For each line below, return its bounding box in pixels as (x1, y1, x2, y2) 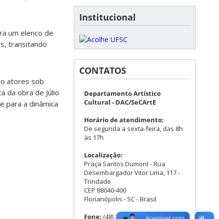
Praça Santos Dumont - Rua (84, 159, 165, 168)
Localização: (84, 150, 123, 159)
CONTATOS (79, 64, 126, 76)
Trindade (84, 176, 111, 186)
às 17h (84, 132, 104, 142)
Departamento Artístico (84, 88, 161, 98)
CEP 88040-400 (84, 185, 126, 195)
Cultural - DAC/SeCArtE (84, 97, 156, 107)
